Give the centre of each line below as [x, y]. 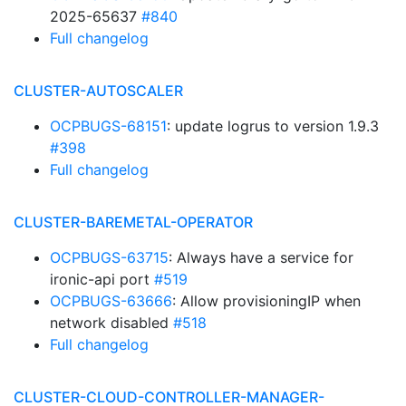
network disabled [111, 323]
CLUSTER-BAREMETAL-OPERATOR [133, 222]
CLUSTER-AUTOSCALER [98, 91]
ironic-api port [102, 279]
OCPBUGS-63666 [111, 301]
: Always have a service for [261, 257]
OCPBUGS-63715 [109, 257]
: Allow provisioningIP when [266, 301]
